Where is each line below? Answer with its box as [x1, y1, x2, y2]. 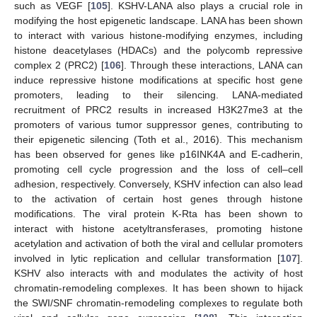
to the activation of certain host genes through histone [14, 193, 303, 205]
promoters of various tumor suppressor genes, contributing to [14, 119, 303, 131]
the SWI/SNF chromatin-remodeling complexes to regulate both [14, 297, 303, 309]
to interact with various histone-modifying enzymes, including [14, 30, 303, 42]
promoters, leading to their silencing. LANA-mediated [14, 89, 303, 101]
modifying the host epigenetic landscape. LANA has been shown [14, 15, 303, 27]
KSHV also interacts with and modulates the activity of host [14, 267, 303, 279]
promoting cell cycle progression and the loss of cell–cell [14, 163, 303, 175]
